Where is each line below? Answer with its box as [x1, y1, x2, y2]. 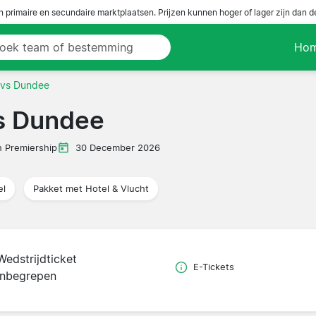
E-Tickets [193, 262, 234, 273]
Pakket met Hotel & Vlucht [33, 183, 149, 194]
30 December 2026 [75, 142, 160, 153]
